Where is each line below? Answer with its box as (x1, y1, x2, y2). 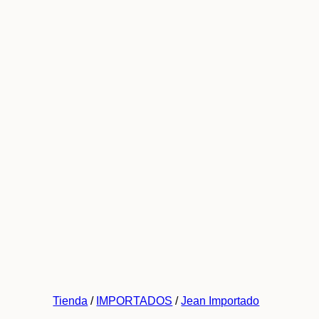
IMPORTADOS (96, 295, 173, 307)
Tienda (53, 295, 88, 307)
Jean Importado (181, 295, 260, 307)
